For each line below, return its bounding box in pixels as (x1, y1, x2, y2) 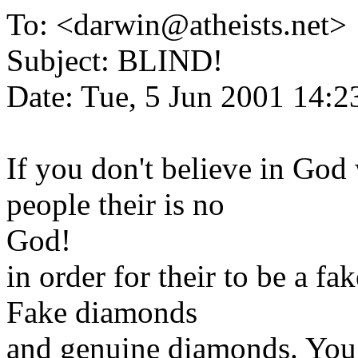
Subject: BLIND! (6, 43, 223, 78)
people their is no (6, 187, 225, 221)
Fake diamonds (6, 295, 197, 329)
